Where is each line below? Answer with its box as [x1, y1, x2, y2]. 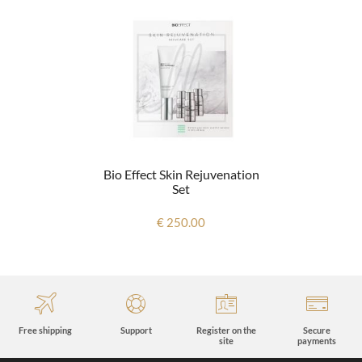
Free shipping [19, 324, 72, 335]
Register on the [196, 324, 256, 335]
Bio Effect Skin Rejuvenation [103, 166, 259, 182]
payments [297, 335, 336, 346]
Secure [303, 324, 330, 335]
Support [120, 324, 152, 335]
